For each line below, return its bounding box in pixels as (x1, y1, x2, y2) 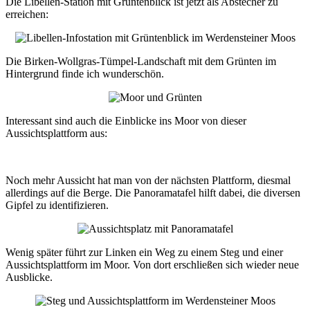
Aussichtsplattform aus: (6, 127, 107, 139)
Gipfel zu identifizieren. (6, 199, 109, 211)
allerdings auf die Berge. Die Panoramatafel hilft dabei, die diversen (6, 186, 300, 199)
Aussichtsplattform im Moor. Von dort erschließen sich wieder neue (6, 258, 299, 271)
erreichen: (6, 8, 48, 20)
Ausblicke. (6, 271, 53, 283)
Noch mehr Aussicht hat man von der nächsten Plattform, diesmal (6, 174, 291, 186)
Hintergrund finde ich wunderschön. (6, 67, 164, 80)
